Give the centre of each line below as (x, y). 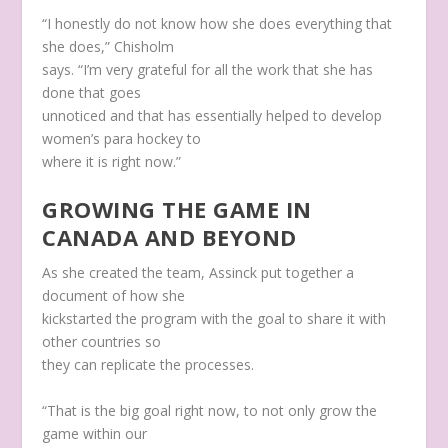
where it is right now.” (112, 161)
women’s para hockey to (122, 138)
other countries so (102, 342)
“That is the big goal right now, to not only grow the (210, 410)
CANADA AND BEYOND (169, 237)
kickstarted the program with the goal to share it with (214, 319)
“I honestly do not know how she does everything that (217, 23)
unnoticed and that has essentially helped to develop (212, 115)
